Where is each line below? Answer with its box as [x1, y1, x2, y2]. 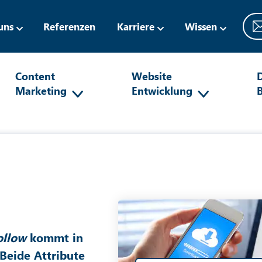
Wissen [185, 19, 218, 33]
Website [131, 68, 172, 83]
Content [15, 68, 55, 83]
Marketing [15, 83, 67, 98]
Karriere [117, 19, 155, 33]
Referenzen [43, 19, 96, 33]
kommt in [26, 229, 83, 245]
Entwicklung [131, 83, 192, 98]
